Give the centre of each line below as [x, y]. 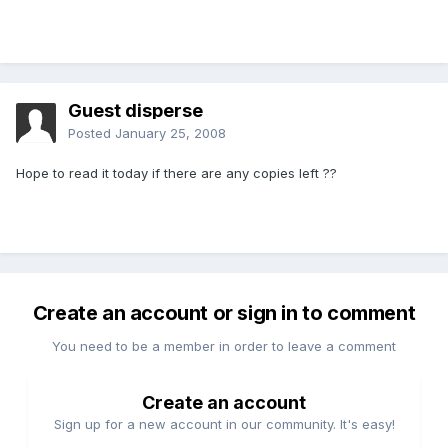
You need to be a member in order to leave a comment [224, 346]
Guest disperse [135, 111]
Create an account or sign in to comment [224, 313]
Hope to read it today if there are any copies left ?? [176, 173]
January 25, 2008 [170, 133]
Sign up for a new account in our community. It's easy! [224, 424]
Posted [91, 133]
